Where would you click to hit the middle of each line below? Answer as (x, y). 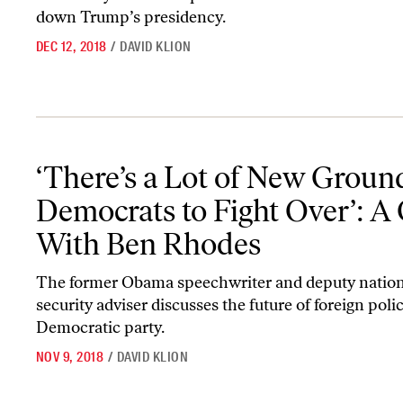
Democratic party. (104, 327)
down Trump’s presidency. (131, 18)
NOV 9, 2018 (70, 357)
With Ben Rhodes (148, 244)
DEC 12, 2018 (72, 47)
